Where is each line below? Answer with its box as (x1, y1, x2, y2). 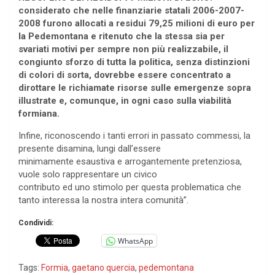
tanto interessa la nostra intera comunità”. (18, 195, 188, 206)
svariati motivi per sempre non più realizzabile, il (18, 44, 228, 55)
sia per (195, 31, 225, 42)
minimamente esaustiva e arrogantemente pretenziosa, (18, 156, 242, 168)
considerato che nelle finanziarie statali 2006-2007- (18, 5, 244, 17)
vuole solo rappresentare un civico (18, 169, 157, 180)
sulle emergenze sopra (150, 82, 251, 94)
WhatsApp (118, 235, 153, 246)
